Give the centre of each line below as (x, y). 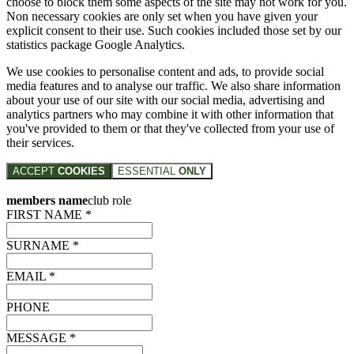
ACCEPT (35, 171)
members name (47, 200)
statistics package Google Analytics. (96, 44)
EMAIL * (31, 276)
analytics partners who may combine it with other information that (170, 114)
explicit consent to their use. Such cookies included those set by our (174, 30)
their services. (40, 142)
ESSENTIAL (148, 171)
